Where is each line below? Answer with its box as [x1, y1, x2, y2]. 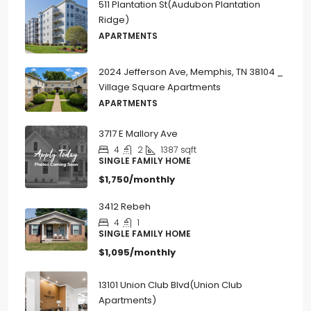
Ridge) [99, 16, 129, 30]
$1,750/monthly [99, 176, 175, 190]
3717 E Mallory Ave [99, 130, 178, 144]
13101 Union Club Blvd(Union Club [99, 281, 242, 295]
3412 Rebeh [99, 203, 151, 217]
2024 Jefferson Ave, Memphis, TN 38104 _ [99, 68, 283, 82]
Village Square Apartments [99, 83, 221, 97]
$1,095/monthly [99, 249, 176, 262]
